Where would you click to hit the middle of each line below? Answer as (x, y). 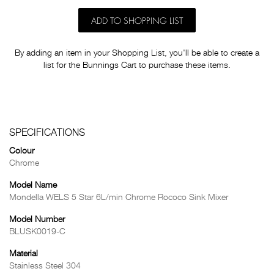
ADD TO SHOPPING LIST (137, 21)
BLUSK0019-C (37, 232)
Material (24, 254)
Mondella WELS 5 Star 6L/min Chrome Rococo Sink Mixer (119, 198)
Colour (22, 151)
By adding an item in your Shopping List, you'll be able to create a (137, 53)
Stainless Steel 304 (45, 266)
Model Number (37, 220)
